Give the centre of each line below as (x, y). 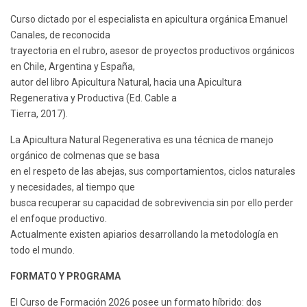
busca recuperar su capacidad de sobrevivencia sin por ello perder (152, 202)
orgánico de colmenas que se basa (85, 155)
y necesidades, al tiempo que (73, 187)
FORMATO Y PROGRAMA (65, 276)
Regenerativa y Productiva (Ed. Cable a (94, 98)
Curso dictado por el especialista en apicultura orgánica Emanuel (149, 19)
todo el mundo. (42, 250)
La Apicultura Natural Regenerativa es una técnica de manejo (142, 139)
